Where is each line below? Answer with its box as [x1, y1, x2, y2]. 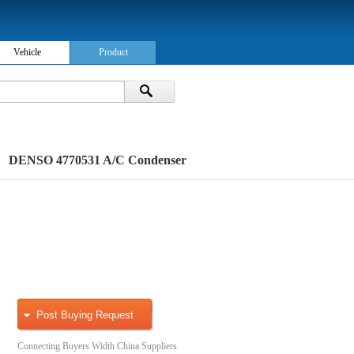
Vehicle [13, 47, 41, 58]
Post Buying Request [36, 309, 134, 321]
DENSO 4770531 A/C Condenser [9, 153, 186, 167]
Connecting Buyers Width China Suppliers [17, 341, 177, 352]
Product [98, 47, 128, 58]
